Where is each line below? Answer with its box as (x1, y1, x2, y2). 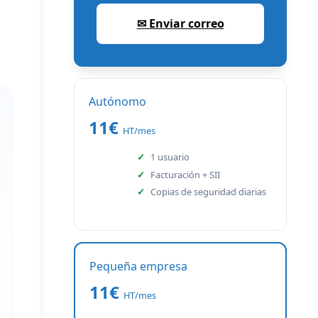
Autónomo (89, 94, 146, 109)
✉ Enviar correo (136, 16, 224, 31)
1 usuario (150, 150, 190, 163)
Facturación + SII (150, 168, 221, 181)
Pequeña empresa (89, 258, 187, 275)
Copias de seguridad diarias (150, 185, 267, 199)
